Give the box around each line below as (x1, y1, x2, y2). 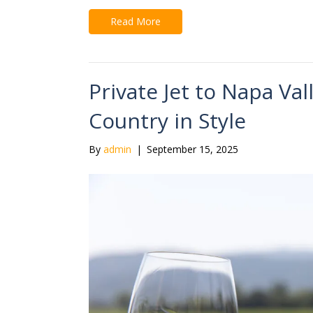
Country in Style (89, 106, 246, 136)
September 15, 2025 (147, 143, 238, 156)
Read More (110, 15, 161, 29)
